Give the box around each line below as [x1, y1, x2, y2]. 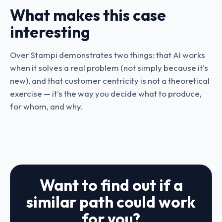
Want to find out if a [39, 175, 183, 195]
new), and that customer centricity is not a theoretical [10, 75, 210, 86]
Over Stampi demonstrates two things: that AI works [10, 50, 205, 60]
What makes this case [10, 5, 166, 25]
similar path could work [26, 192, 196, 212]
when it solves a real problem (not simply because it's [10, 62, 208, 73]
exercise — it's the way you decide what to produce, [10, 88, 202, 99]
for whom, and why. [10, 101, 83, 111]
